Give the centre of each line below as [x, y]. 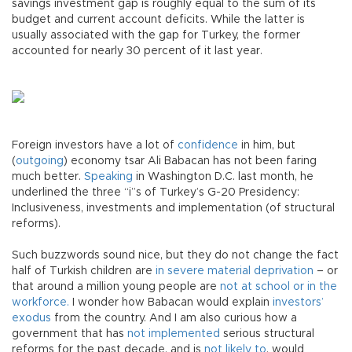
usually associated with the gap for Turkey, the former [156, 36]
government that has [70, 334]
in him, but [267, 146]
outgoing [40, 161]
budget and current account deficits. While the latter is [158, 20]
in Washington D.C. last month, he [223, 177]
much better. [46, 177]
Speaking [107, 177]
